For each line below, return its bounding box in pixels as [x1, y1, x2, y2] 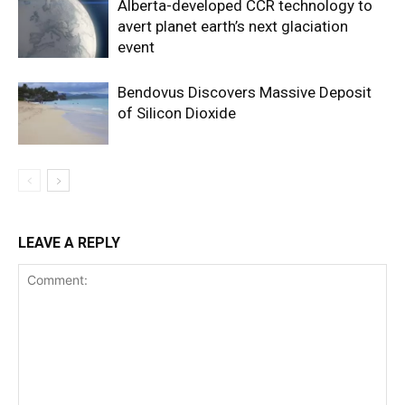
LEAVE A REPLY [18, 233, 120, 251]
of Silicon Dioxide [118, 103, 236, 122]
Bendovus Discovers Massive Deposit [118, 82, 372, 101]
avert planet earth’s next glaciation [118, 16, 348, 35]
